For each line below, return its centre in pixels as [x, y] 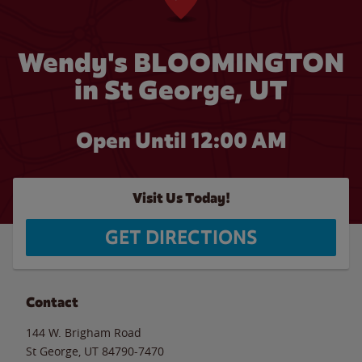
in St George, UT [181, 90]
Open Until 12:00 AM [181, 141]
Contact [52, 302]
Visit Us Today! [181, 198]
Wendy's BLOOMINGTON [181, 63]
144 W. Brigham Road [84, 332]
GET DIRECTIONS [181, 238]
